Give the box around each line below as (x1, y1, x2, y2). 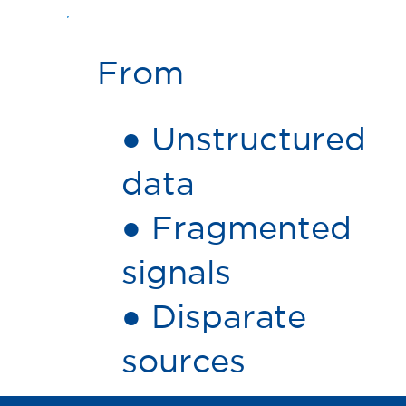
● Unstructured (121, 121, 366, 157)
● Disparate (121, 298, 306, 334)
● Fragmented (121, 209, 352, 246)
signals (121, 254, 231, 290)
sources (121, 343, 246, 379)
